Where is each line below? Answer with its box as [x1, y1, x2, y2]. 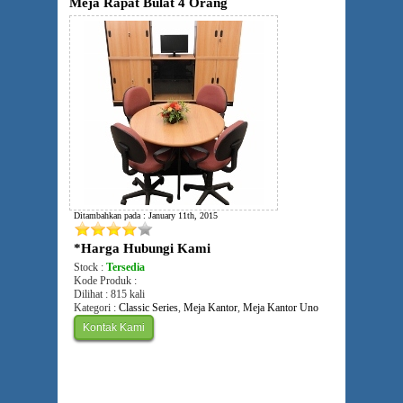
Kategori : [74, 301, 119, 314]
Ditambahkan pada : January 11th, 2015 [74, 210, 218, 220]
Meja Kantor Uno [243, 301, 318, 314]
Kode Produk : [74, 274, 137, 287]
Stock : [74, 261, 106, 273]
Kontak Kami [83, 321, 145, 334]
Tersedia [106, 261, 145, 273]
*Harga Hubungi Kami [74, 241, 210, 255]
